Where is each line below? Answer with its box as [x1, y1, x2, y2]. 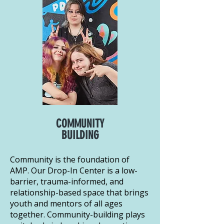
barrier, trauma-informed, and [10, 175, 123, 187]
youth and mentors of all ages [10, 197, 122, 209]
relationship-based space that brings [10, 186, 148, 198]
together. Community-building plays [10, 208, 145, 220]
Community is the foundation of [10, 153, 129, 165]
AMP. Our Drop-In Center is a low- [10, 164, 137, 176]
